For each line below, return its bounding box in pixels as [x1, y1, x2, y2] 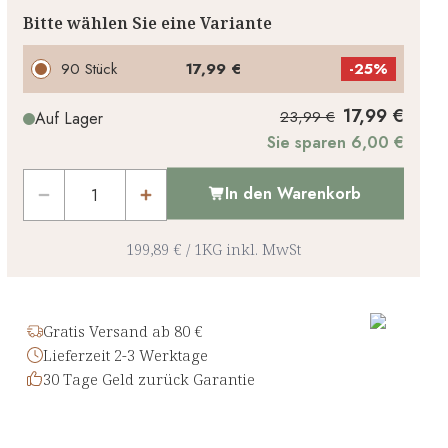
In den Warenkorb [225, 181, 362, 205]
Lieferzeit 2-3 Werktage [42, 345, 208, 366]
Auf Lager [34, 107, 103, 131]
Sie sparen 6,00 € [266, 131, 404, 155]
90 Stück [61, 58, 118, 81]
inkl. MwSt [225, 239, 301, 260]
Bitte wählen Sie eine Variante [22, 12, 272, 35]
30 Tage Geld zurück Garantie [42, 369, 255, 390]
